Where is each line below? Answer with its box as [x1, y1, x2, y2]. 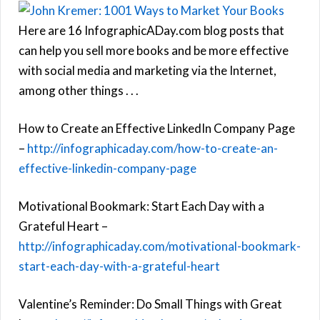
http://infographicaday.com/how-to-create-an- [27, 140, 278, 156]
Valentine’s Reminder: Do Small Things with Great [19, 296, 282, 311]
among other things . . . [19, 82, 139, 98]
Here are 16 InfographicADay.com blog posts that [19, 22, 284, 38]
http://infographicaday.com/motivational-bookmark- [19, 238, 301, 254]
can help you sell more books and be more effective [19, 42, 289, 58]
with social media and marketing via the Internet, [19, 62, 276, 78]
